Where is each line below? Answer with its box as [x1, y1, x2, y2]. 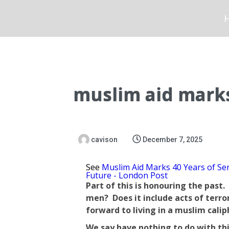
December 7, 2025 [142, 135, 202, 144]
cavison [90, 135, 118, 144]
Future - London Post [85, 170, 168, 181]
